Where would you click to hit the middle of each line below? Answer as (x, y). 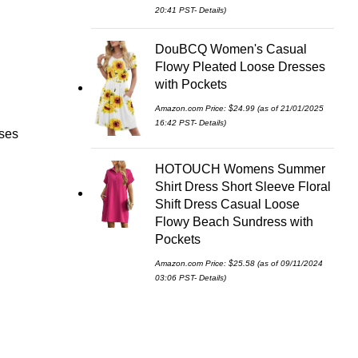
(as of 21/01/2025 (289, 108)
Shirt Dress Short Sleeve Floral (243, 186)
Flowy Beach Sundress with (234, 221)
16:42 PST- (177, 123)
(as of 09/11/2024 (289, 263)
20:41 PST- (177, 10)
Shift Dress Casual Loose (227, 204)
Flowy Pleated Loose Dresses (240, 67)
